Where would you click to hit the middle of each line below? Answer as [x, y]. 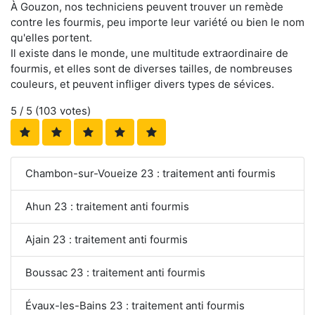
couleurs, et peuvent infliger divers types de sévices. [142, 84]
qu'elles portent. [51, 38]
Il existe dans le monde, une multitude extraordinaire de [149, 53]
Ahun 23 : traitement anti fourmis [107, 207]
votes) [74, 111]
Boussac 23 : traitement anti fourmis [115, 273]
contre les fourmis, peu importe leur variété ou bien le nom [157, 22]
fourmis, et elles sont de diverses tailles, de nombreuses [152, 69]
